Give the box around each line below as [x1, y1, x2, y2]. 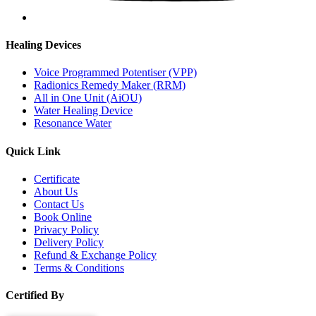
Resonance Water [34, 117, 111, 130]
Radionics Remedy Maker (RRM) [34, 79, 186, 92]
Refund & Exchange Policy [34, 248, 157, 261]
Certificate [34, 172, 80, 185]
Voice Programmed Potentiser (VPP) [34, 66, 197, 79]
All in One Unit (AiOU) [34, 92, 142, 104]
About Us [34, 185, 78, 197]
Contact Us [34, 197, 84, 210]
